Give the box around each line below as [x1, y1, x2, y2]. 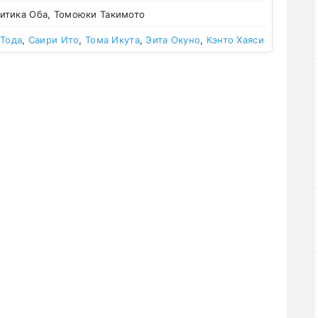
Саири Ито [28, 33, 79, 45]
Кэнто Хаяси [206, 33, 264, 45]
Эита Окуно [146, 33, 201, 45]
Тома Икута [85, 33, 140, 45]
